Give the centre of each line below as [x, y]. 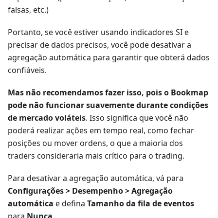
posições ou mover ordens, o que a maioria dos [95, 143]
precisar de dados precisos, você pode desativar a [100, 45]
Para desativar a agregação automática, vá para [96, 178]
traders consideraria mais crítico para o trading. [96, 156]
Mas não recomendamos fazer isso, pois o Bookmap [108, 93]
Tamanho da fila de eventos [141, 204]
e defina [70, 204]
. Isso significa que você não [137, 118]
